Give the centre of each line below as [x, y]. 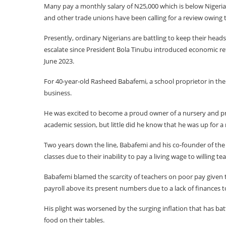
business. [58, 93]
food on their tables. [74, 220]
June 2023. [59, 61]
